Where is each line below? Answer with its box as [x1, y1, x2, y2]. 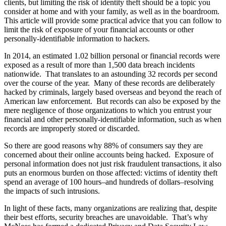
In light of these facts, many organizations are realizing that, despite [4, 203, 217, 212]
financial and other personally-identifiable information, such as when [4, 115, 221, 124]
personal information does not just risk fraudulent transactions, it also [4, 159, 221, 168]
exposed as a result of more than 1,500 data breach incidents [4, 60, 195, 69]
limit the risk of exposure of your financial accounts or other [4, 25, 194, 34]
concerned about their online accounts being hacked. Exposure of [4, 150, 213, 159]
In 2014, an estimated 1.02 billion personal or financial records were [4, 51, 220, 60]
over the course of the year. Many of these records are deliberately [4, 78, 215, 87]
